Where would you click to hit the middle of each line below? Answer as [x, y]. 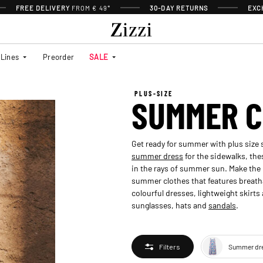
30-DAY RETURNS [179, 8]
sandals [222, 205]
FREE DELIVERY [43, 8]
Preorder [59, 56]
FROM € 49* [91, 8]
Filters [170, 246]
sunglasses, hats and [170, 205]
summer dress [157, 155]
